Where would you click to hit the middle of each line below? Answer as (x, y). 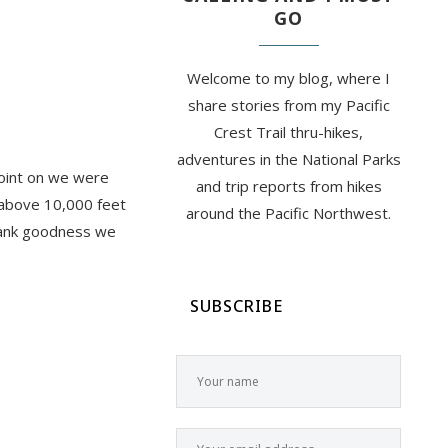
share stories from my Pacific (288, 105)
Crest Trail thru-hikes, (288, 132)
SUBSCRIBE (236, 306)
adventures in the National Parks (288, 159)
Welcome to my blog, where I (288, 78)
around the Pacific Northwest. (288, 213)
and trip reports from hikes (288, 186)
